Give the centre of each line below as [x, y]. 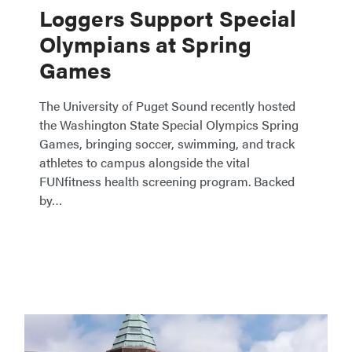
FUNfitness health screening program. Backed [167, 181]
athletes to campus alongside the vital [145, 162]
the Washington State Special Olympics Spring [169, 125]
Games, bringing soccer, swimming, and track [167, 143]
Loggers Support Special [168, 17]
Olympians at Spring [145, 43]
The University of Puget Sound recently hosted [167, 106]
